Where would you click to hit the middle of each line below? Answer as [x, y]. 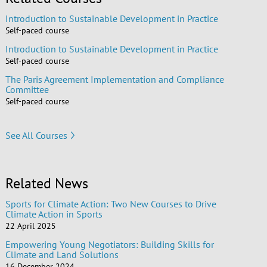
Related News [46, 184]
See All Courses [36, 135]
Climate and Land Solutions [62, 255]
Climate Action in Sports [54, 214]
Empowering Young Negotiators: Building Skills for [109, 245]
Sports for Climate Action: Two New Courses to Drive [111, 204]
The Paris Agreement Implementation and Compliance [114, 80]
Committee [27, 90]
